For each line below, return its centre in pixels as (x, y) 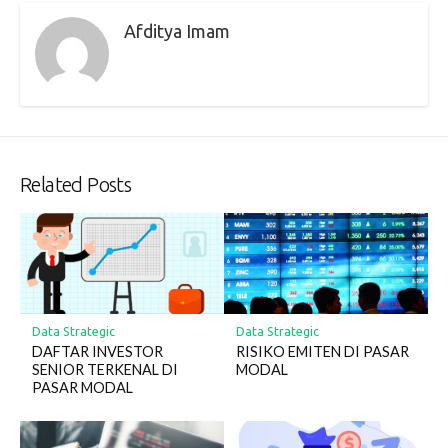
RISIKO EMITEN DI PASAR (322, 351)
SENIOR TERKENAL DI (104, 369)
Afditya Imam (177, 30)
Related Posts (76, 184)
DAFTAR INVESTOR (97, 351)
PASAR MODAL (82, 387)
